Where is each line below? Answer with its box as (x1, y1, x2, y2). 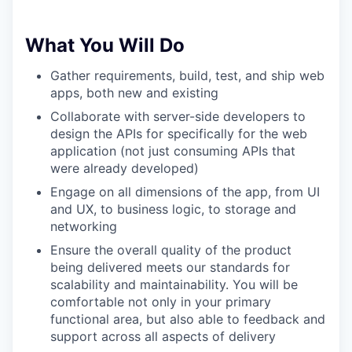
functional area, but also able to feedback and (50, 311, 325, 328)
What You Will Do (25, 34, 185, 57)
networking (50, 218, 117, 235)
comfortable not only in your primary (50, 294, 271, 310)
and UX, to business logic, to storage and (50, 201, 296, 218)
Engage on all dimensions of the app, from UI (50, 184, 320, 200)
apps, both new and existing (50, 85, 218, 101)
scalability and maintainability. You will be (50, 277, 298, 293)
